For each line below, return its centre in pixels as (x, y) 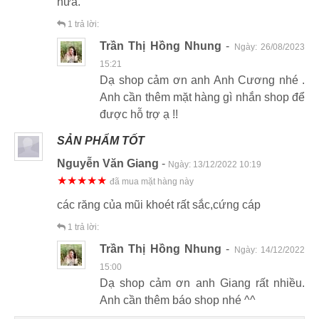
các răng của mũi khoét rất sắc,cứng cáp (159, 204)
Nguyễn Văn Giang (108, 163)
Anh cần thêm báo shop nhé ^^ (178, 300)
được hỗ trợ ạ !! (139, 114)
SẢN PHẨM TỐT (101, 140)
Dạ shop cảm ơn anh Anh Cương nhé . (202, 80)
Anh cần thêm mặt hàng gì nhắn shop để (202, 97)
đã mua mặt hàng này (152, 181)
